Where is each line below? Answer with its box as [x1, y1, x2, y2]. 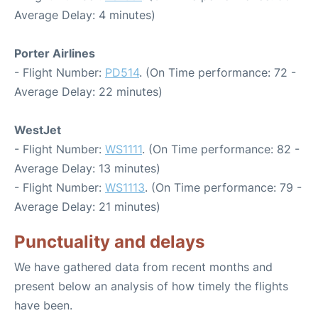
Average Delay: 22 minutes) [14, 84, 163, 99]
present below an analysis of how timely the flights [14, 279, 288, 293]
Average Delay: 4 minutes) [14, 8, 155, 22]
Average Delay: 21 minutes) [14, 199, 160, 214]
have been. [14, 298, 72, 312]
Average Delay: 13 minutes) [14, 161, 160, 175]
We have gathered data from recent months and [14, 260, 273, 274]
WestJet [14, 123, 61, 137]
